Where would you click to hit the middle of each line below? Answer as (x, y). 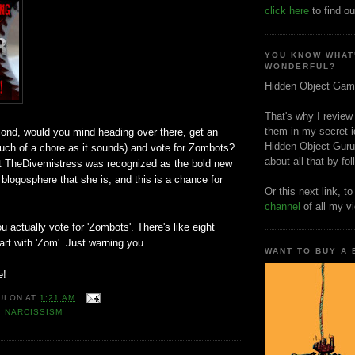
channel (282, 206)
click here (287, 11)
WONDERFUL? (301, 67)
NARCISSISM (34, 312)
